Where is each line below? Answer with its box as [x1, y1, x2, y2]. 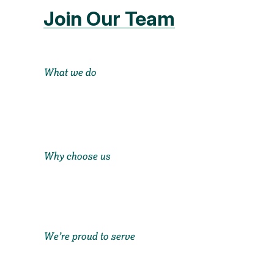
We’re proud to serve [43, 230, 135, 243]
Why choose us [43, 150, 111, 163]
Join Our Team [43, 6, 176, 31]
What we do [43, 66, 97, 79]
